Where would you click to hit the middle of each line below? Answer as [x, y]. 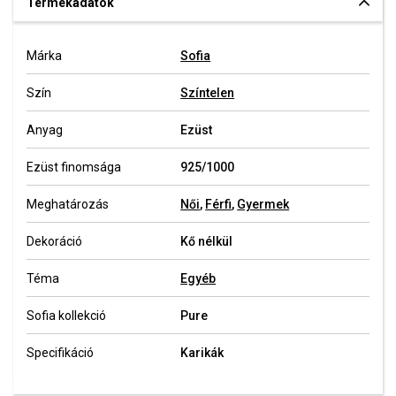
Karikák [202, 353]
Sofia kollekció [66, 316]
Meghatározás [68, 204]
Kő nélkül [207, 241]
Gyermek [263, 204]
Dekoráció [54, 241]
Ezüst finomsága [74, 167]
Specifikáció [60, 353]
